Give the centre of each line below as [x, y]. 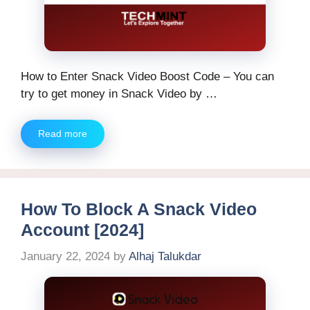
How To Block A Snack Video [139, 209]
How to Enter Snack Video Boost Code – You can [147, 76]
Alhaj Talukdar [165, 256]
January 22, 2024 [65, 256]
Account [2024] [82, 230]
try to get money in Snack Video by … [119, 93]
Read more [63, 134]
